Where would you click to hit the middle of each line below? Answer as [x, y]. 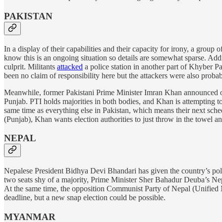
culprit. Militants [30, 66]
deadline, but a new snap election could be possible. [85, 197]
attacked [70, 66]
